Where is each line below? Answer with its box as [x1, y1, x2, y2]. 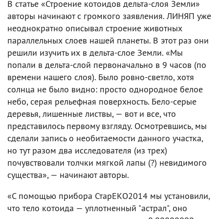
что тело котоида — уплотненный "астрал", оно [7, 202, 187, 214]
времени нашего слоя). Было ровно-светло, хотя [7, 71, 194, 83]
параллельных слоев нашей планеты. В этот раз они [7, 34, 209, 46]
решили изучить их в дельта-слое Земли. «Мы [7, 46, 183, 58]
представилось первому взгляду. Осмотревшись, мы [7, 120, 207, 131]
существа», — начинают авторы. [7, 169, 129, 180]
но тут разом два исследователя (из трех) [7, 144, 167, 156]
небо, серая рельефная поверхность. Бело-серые [7, 95, 197, 107]
